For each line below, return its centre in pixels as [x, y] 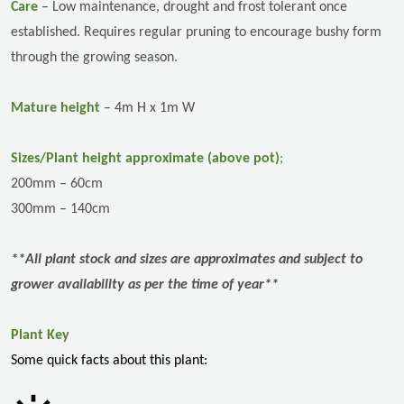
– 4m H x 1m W [149, 108]
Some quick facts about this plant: [109, 360]
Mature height [55, 108]
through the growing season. [94, 57]
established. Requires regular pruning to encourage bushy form [196, 32]
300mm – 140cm [60, 209]
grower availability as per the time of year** [145, 285]
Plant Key [40, 335]
